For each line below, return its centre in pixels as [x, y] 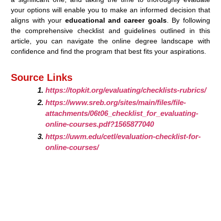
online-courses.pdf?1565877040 [100, 124]
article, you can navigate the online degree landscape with [110, 41]
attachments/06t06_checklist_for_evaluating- [122, 113]
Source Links [42, 77]
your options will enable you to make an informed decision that [110, 10]
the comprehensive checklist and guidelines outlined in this [110, 30]
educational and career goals [116, 20]
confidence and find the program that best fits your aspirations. [109, 51]
